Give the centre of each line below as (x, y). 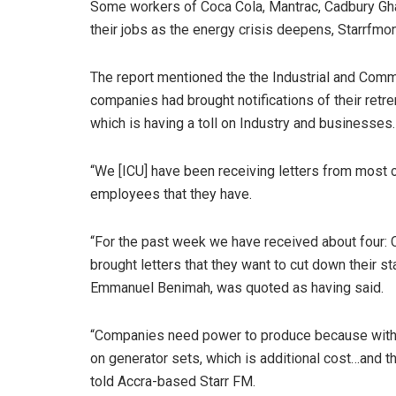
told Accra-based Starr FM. (173, 382)
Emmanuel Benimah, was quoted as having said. (237, 288)
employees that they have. (171, 194)
